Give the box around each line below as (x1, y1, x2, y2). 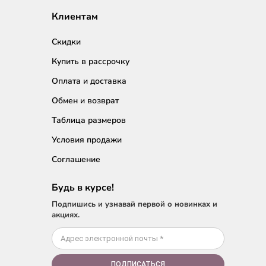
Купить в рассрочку (52, 56, 129, 68)
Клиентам (52, 10, 98, 24)
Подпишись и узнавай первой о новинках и (52, 199, 217, 210)
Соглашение (52, 154, 100, 166)
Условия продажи (52, 134, 122, 146)
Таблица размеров (52, 115, 126, 126)
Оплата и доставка (52, 75, 126, 87)
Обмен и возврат (52, 95, 119, 107)
